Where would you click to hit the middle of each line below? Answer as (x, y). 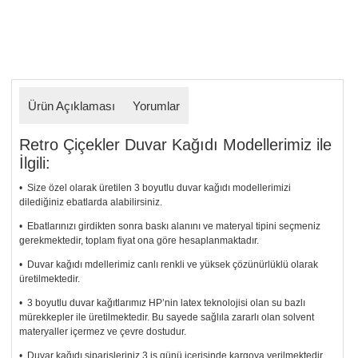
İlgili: (35, 163)
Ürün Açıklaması (72, 106)
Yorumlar (157, 106)
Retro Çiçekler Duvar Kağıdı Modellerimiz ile (176, 145)
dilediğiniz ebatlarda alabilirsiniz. (91, 203)
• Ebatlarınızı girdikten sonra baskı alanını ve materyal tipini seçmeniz (170, 227)
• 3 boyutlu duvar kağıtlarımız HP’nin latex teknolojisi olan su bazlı (163, 303)
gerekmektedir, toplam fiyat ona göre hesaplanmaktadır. (139, 241)
